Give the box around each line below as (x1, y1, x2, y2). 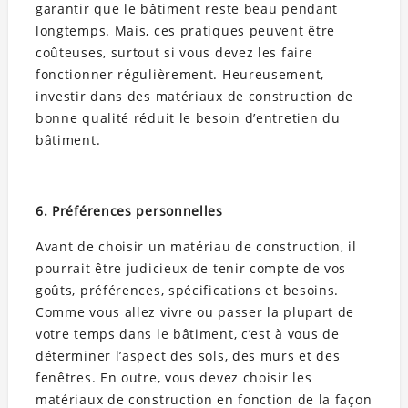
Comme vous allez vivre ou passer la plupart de (35, 303, 355, 321)
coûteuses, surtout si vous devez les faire (35, 44, 313, 62)
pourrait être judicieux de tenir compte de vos (35, 260, 347, 278)
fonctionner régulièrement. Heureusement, (35, 66, 324, 84)
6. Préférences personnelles (35, 202, 223, 220)
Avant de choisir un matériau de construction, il (35, 238, 357, 256)
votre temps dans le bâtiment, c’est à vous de (35, 325, 340, 343)
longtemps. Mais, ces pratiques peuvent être (35, 22, 336, 40)
